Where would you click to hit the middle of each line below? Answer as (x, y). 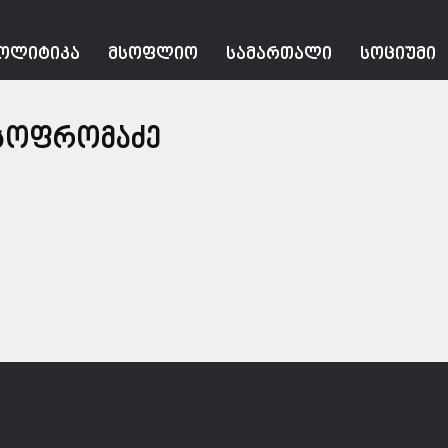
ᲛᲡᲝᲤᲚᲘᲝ (153, 54)
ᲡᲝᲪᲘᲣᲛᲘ (398, 54)
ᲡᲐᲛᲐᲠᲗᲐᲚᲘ (279, 54)
